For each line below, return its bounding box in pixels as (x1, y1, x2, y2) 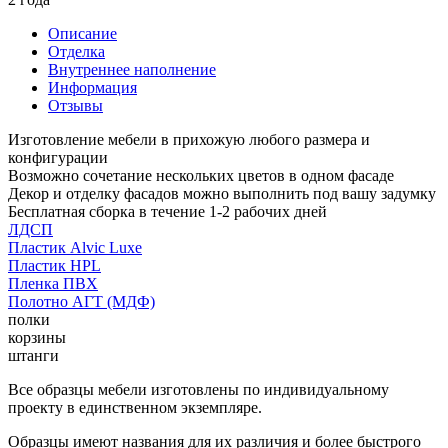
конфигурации (8, 148, 108, 166)
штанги (8, 346, 59, 364)
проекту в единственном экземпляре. (8, 398, 262, 416)
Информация (48, 78, 137, 96)
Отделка (48, 42, 105, 60)
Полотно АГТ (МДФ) (8, 292, 155, 310)
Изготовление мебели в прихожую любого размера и (8, 130, 370, 148)
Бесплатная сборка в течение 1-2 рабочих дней (8, 202, 327, 220)
